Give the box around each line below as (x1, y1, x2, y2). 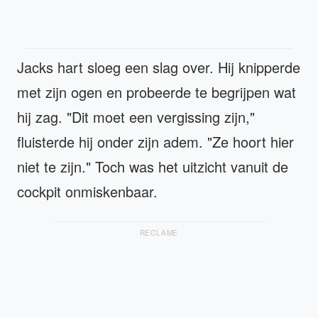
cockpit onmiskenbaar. (17, 181, 158, 202)
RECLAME (139, 228, 179, 238)
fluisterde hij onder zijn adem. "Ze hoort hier (17, 131, 294, 152)
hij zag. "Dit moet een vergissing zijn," (17, 106, 255, 127)
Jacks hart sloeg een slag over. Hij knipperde (17, 57, 300, 77)
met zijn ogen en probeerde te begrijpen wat (17, 82, 296, 102)
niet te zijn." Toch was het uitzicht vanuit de (17, 156, 288, 177)
